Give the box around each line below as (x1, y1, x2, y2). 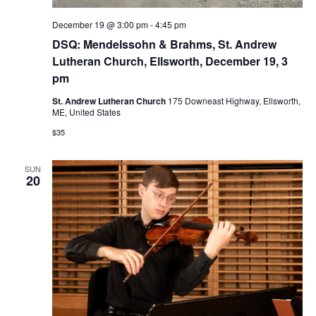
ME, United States (51, 105, 121, 118)
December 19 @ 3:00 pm (51, 18, 148, 30)
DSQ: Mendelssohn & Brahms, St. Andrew (51, 35, 276, 52)
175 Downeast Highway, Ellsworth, (167, 94, 300, 107)
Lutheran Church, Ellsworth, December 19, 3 (51, 52, 288, 69)
